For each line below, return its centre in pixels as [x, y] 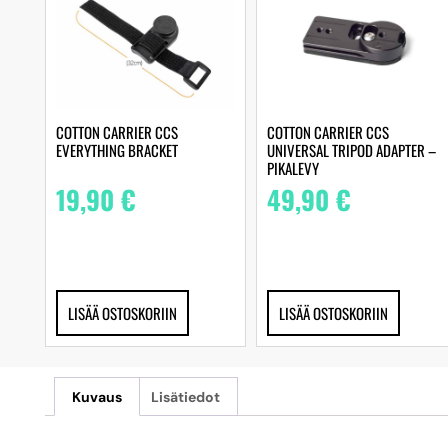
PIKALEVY [292, 167]
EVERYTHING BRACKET [117, 149]
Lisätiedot [186, 396]
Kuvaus [96, 396]
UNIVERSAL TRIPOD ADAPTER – [351, 149]
